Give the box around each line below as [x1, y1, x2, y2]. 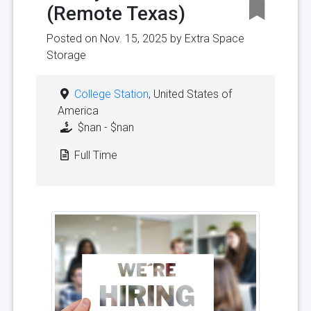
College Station [74, 87, 149, 101]
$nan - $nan [75, 120, 134, 134]
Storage [47, 48, 86, 62]
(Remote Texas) [47, 1, 185, 25]
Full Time [72, 148, 117, 162]
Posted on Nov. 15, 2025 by [47, 31, 185, 45]
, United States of [149, 87, 232, 101]
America [58, 103, 99, 117]
